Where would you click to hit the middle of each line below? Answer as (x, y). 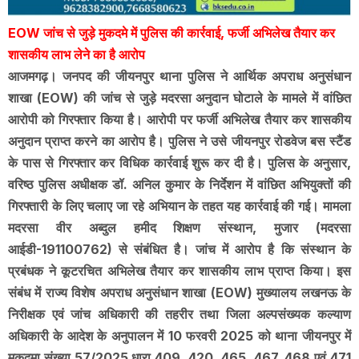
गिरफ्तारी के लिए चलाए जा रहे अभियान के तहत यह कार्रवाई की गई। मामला (179, 206)
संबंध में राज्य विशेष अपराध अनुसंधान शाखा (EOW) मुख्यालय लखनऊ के (179, 293)
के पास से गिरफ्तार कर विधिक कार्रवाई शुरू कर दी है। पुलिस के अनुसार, (179, 163)
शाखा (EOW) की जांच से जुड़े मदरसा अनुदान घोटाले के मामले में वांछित (179, 98)
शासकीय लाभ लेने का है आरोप (77, 55)
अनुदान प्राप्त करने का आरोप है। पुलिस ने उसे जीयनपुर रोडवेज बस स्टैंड (179, 141)
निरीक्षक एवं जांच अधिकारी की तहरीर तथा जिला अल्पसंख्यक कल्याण (179, 315)
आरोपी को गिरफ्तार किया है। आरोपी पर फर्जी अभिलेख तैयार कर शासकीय (179, 120)
